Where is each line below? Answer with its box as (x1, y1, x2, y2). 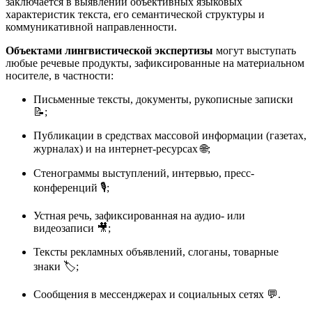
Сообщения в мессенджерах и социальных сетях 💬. (33, 288, 281, 301)
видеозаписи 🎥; (33, 222, 111, 235)
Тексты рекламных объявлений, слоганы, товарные (33, 246, 279, 258)
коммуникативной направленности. (6, 21, 177, 33)
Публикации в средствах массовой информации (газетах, (33, 130, 306, 142)
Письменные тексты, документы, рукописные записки (33, 93, 293, 106)
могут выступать (213, 45, 296, 57)
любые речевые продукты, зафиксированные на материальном (6, 57, 304, 70)
